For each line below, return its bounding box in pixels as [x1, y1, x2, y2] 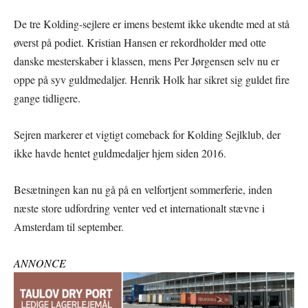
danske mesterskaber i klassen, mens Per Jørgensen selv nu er [14, 54, 279, 69]
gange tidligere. [14, 91, 80, 106]
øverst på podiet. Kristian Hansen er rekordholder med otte [14, 35, 266, 50]
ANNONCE [14, 256, 66, 271]
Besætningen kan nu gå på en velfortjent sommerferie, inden [14, 182, 272, 197]
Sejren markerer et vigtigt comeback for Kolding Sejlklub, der [14, 127, 280, 142]
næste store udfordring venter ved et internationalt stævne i [14, 201, 265, 216]
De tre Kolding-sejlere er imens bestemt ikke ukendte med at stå [14, 16, 289, 32]
